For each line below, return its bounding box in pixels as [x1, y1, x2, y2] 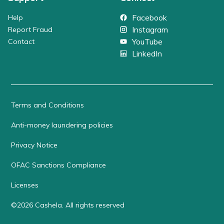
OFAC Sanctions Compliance [11, 160, 106, 169]
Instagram [132, 24, 168, 34]
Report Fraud [8, 24, 52, 34]
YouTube [132, 36, 162, 46]
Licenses [11, 180, 39, 189]
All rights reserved [65, 200, 125, 209]
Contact [8, 36, 34, 46]
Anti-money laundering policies [11, 120, 113, 129]
